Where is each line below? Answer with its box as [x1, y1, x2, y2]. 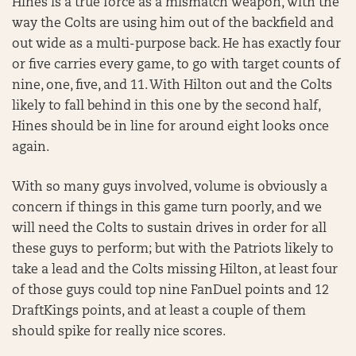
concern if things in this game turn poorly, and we [12, 202, 322, 215]
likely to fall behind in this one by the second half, [12, 100, 320, 113]
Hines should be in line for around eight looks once [12, 121, 329, 133]
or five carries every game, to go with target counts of [12, 59, 340, 72]
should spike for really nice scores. [12, 326, 226, 339]
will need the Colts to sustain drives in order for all [12, 222, 327, 235]
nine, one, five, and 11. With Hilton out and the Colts [12, 79, 332, 92]
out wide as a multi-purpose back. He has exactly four [12, 38, 341, 51]
